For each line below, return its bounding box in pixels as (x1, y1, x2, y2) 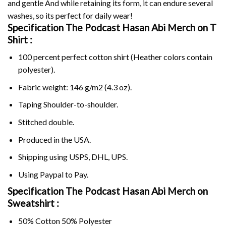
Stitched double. (18, 117, 74, 127)
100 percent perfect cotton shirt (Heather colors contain (18, 52, 212, 62)
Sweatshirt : (8, 197, 59, 209)
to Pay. (63, 169, 88, 179)
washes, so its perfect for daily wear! (8, 10, 133, 20)
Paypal (39, 169, 64, 179)
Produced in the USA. (18, 134, 91, 144)
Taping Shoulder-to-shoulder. (18, 99, 118, 109)
